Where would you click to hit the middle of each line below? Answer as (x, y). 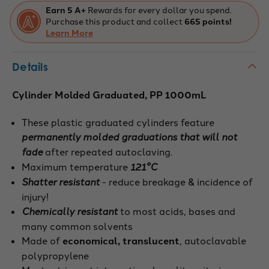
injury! (35, 196)
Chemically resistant (70, 210)
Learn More (69, 32)
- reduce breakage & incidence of (177, 181)
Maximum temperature (76, 166)
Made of (42, 240)
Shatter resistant (61, 181)
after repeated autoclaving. (108, 151)
